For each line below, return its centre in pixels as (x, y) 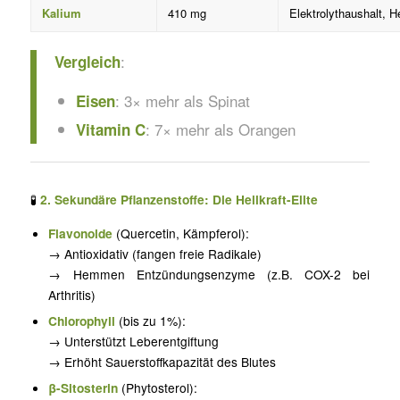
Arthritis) (72, 294)
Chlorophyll (82, 320)
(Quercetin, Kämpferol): (181, 233)
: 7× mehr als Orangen (220, 129)
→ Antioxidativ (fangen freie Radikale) (155, 253)
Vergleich (87, 62)
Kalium (61, 13)
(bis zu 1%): (151, 320)
